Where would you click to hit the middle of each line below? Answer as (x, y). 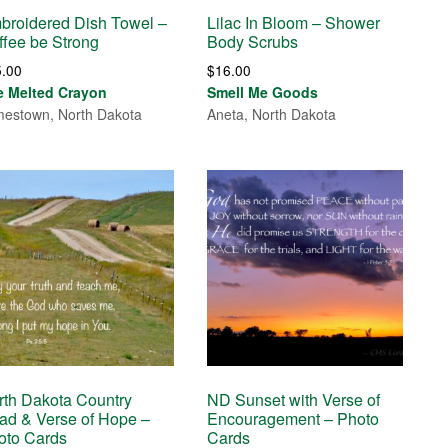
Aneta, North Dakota (272, 114)
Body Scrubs (253, 42)
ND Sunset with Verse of (294, 399)
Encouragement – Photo (293, 418)
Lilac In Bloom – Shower (294, 23)
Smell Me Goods (263, 92)
